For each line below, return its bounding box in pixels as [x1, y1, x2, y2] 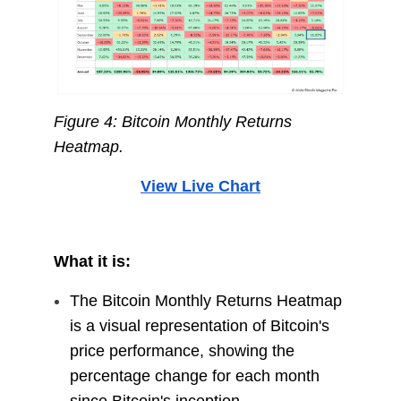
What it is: [53, 252, 131, 271]
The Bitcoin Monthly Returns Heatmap [69, 292, 342, 311]
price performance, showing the [69, 342, 294, 361]
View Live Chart [140, 177, 260, 196]
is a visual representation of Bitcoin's [69, 317, 329, 336]
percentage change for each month [69, 367, 320, 386]
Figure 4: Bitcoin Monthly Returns [53, 113, 292, 132]
